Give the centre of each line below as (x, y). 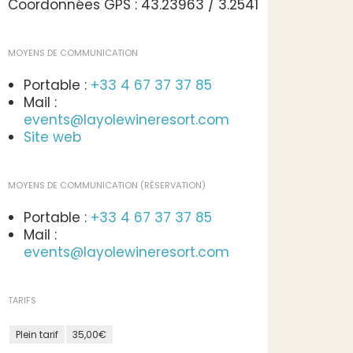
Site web (52, 137)
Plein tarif (37, 334)
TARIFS (22, 300)
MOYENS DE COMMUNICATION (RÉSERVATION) (107, 185)
